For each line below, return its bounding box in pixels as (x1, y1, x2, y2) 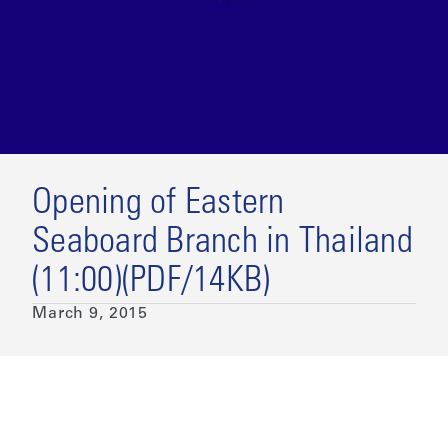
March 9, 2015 (32, 305, 148, 322)
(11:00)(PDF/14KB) (32, 264, 271, 301)
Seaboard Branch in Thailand (32, 225, 413, 262)
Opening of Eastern (32, 186, 285, 223)
